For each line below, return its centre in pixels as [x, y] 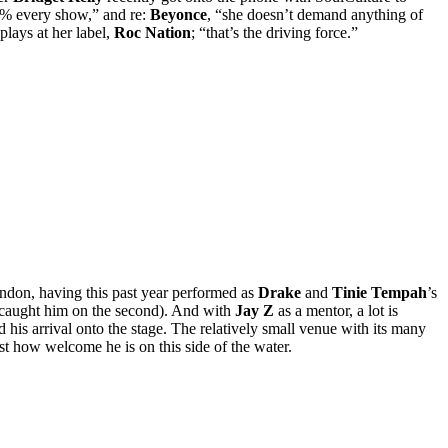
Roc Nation [152, 32]
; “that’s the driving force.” [274, 32]
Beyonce [178, 14]
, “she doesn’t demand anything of [315, 14]
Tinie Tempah [379, 293]
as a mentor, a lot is [336, 311]
